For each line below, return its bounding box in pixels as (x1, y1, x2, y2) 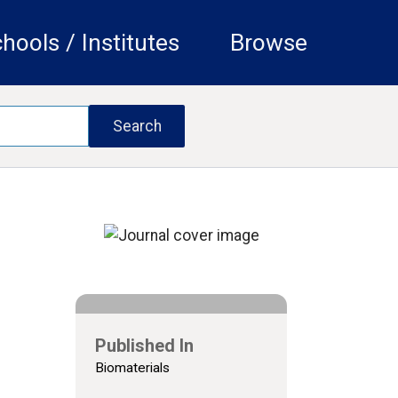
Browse (229, 29, 307, 57)
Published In (94, 335, 194, 356)
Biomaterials (94, 359, 170, 376)
